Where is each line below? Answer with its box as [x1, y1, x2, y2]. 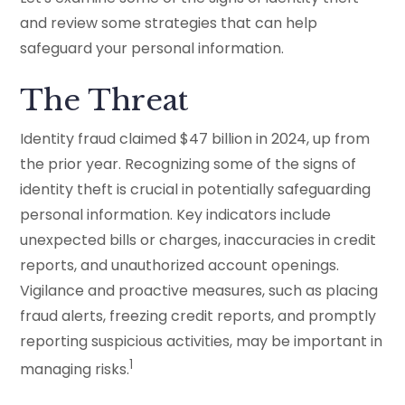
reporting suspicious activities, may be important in [20, 330, 383, 352]
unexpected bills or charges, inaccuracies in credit [20, 229, 377, 250]
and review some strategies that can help [20, 12, 318, 33]
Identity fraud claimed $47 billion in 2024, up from [20, 127, 371, 149]
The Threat [20, 81, 189, 118]
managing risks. [20, 359, 130, 381]
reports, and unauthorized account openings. [20, 254, 340, 276]
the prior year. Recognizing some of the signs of [20, 153, 357, 174]
